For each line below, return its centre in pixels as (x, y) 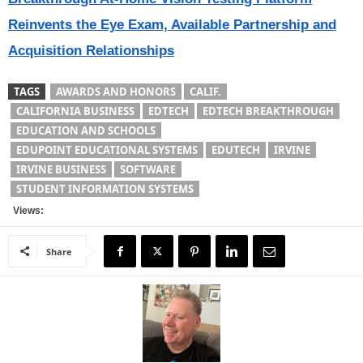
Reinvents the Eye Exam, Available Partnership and (172, 25)
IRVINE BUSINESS (61, 169)
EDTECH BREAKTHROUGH (268, 111)
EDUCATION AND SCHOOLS (86, 130)
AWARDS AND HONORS (116, 92)
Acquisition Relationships (91, 51)
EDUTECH (236, 150)
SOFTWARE (148, 169)
